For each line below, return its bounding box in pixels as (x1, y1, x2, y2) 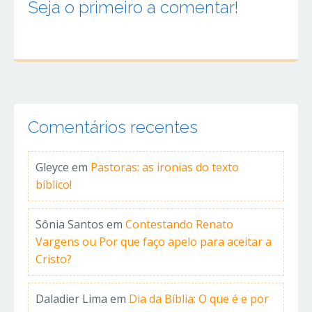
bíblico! (36, 177, 72, 193)
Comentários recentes (28, 117, 198, 138)
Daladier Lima (36, 291, 107, 307)
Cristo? (36, 251, 72, 267)
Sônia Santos (36, 217, 104, 233)
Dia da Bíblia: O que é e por (129, 291, 269, 307)
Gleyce (36, 159, 69, 175)
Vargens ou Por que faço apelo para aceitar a (36, 234, 272, 250)
